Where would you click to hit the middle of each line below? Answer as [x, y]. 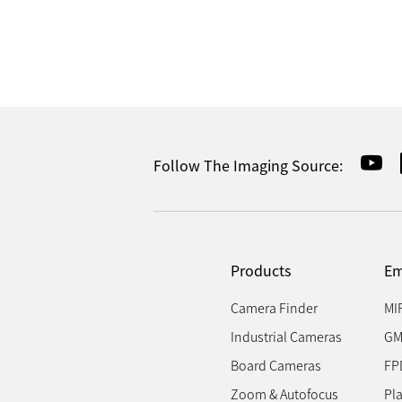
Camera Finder [274, 308]
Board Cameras [275, 365]
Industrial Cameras [286, 336]
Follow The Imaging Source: [248, 166]
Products [260, 271]
